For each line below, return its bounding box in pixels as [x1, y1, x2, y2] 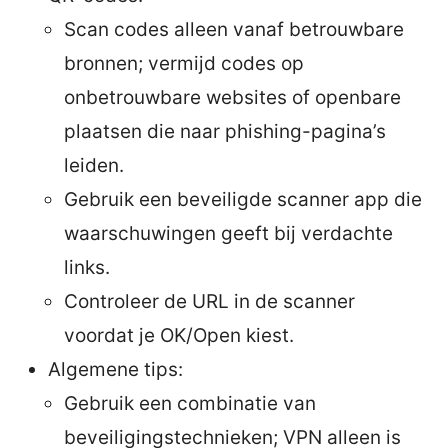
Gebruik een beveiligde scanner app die [64, 187, 422, 211]
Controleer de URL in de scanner [64, 289, 355, 313]
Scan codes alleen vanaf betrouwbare [64, 17, 404, 41]
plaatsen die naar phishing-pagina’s [64, 119, 386, 143]
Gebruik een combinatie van [64, 391, 316, 415]
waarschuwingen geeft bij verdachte [64, 221, 393, 245]
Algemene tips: [48, 357, 183, 381]
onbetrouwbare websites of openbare [64, 85, 401, 109]
